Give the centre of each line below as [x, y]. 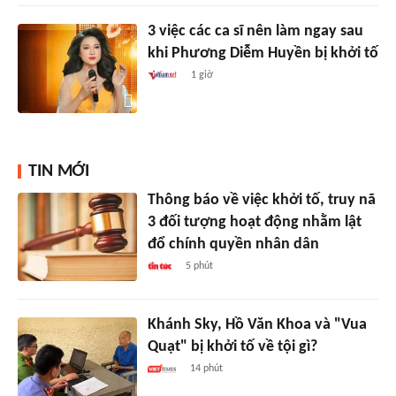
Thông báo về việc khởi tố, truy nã [261, 200]
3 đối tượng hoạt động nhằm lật [254, 222]
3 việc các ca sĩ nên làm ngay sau [255, 31]
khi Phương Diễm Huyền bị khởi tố [263, 53]
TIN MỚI [59, 171]
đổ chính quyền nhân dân [233, 244]
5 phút [199, 266]
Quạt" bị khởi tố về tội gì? [232, 347]
